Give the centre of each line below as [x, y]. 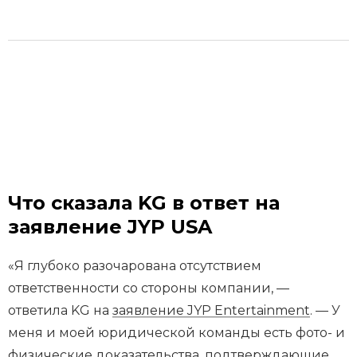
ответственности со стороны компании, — [149, 288]
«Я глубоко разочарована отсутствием [135, 266]
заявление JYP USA [110, 227]
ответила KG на [60, 311]
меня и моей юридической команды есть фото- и [177, 333]
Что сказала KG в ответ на [144, 203]
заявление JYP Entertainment [211, 311]
